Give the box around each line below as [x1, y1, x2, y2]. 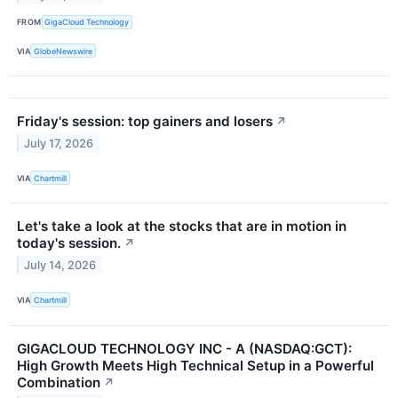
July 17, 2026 [24, 137, 94, 151]
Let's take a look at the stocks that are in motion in [17, 218, 346, 235]
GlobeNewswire [34, 45, 93, 56]
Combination [17, 373, 100, 391]
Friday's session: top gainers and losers [17, 113, 273, 131]
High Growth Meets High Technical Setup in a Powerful [17, 356, 374, 374]
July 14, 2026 [24, 259, 97, 273]
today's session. [17, 235, 121, 252]
